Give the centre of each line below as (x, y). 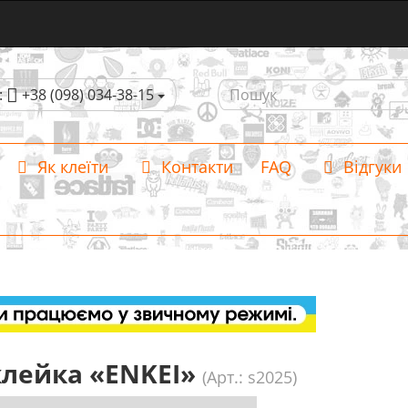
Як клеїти (71, 167)
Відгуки (370, 167)
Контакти (194, 167)
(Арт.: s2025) (249, 377)
